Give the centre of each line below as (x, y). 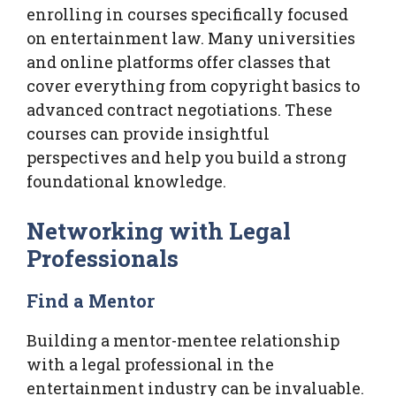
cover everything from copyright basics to (193, 85)
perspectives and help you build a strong (187, 157)
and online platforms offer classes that (179, 61)
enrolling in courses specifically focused (187, 14)
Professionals (103, 258)
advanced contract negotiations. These (179, 109)
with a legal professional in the (150, 364)
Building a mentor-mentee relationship (183, 340)
